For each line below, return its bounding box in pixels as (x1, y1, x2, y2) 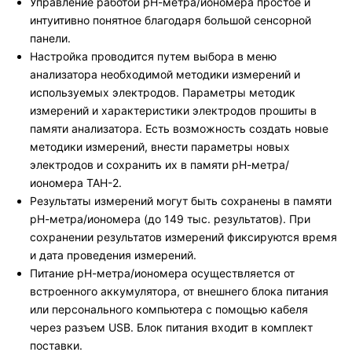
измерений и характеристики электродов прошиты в (30, 104, 317, 117)
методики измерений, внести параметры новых (30, 140, 290, 153)
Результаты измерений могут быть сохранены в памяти (30, 194, 332, 207)
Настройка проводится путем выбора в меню (30, 49, 277, 63)
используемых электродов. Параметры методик (30, 86, 295, 99)
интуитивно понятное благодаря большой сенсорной (30, 13, 311, 27)
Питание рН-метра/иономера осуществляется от (30, 266, 295, 280)
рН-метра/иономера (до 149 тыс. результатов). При (30, 212, 310, 225)
